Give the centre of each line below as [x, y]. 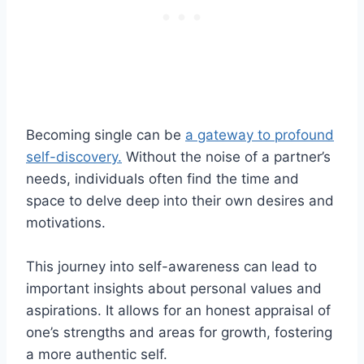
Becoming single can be [106, 134]
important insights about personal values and [174, 288]
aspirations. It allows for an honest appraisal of [178, 310]
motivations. [66, 222]
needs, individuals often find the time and [162, 178]
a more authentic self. [97, 354]
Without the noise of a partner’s [226, 156]
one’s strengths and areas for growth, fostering [179, 332]
